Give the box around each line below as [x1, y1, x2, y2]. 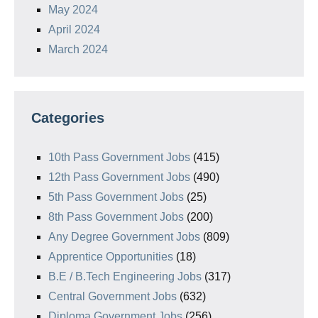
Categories [31, 110, 104, 126]
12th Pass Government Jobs [48, 171, 190, 184]
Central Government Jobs [48, 290, 177, 303]
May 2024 [48, 4, 98, 16]
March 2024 [48, 43, 108, 56]
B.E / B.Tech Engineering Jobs [48, 270, 202, 283]
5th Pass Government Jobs [48, 191, 184, 204]
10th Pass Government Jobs [48, 151, 190, 164]
